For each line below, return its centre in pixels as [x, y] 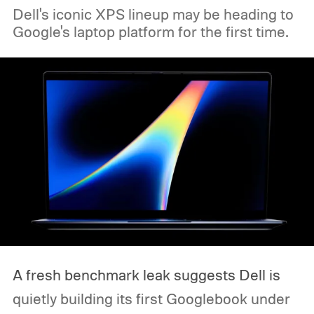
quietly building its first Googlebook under [151, 299]
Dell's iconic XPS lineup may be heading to [153, 14]
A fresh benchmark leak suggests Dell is [146, 275]
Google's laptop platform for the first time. [150, 32]
